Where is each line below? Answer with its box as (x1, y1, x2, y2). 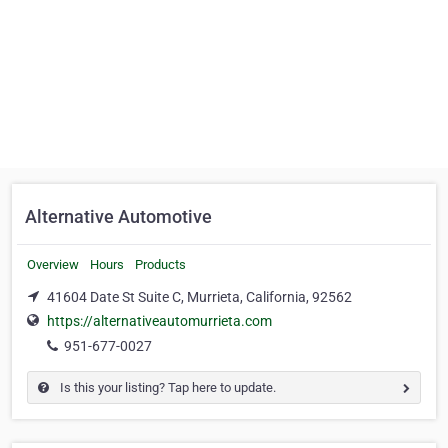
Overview (27, 257, 79, 272)
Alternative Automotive (25, 206, 212, 227)
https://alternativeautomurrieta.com (47, 313, 272, 330)
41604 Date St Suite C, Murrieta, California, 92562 (47, 289, 352, 305)
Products (135, 257, 186, 272)
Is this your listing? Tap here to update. (57, 380, 276, 396)
